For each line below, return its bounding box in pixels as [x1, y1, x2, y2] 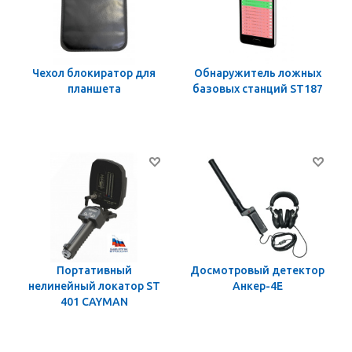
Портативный [56, 264, 132, 277]
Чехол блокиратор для [32, 67, 156, 80]
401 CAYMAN [60, 295, 128, 309]
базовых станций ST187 [192, 82, 323, 96]
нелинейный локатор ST [27, 280, 160, 293]
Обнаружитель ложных [193, 67, 321, 80]
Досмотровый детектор [190, 264, 324, 277]
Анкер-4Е [232, 280, 283, 293]
